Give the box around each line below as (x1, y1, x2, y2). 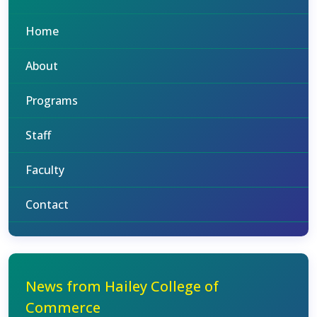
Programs (25, 93, 78, 108)
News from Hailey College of (25, 277, 219, 296)
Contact (25, 197, 69, 212)
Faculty (25, 162, 64, 178)
